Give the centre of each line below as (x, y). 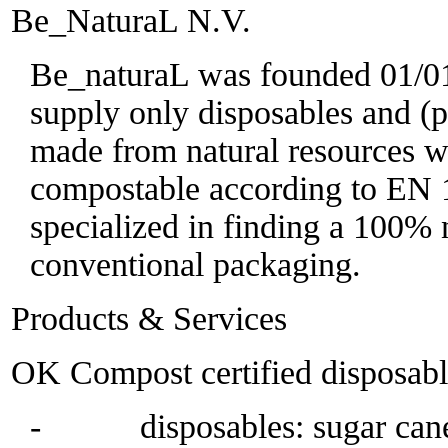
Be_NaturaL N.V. (131, 20)
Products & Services (149, 318)
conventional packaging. (195, 264)
